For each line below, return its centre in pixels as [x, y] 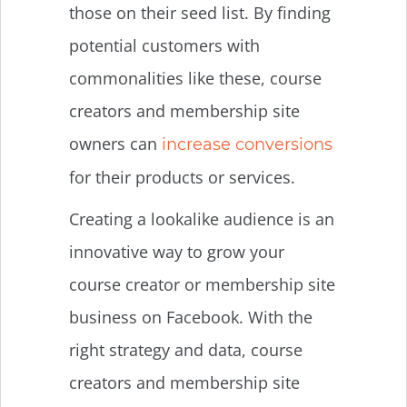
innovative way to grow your [177, 251]
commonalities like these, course [195, 78]
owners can [115, 143]
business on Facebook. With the [191, 317]
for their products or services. [184, 177]
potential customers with [164, 45]
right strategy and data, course [186, 349]
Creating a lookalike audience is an [202, 218]
